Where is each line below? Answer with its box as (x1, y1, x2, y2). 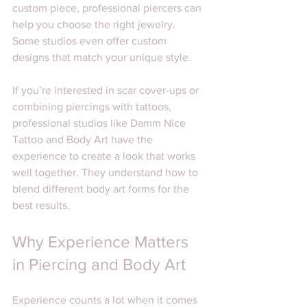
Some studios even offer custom (12, 35, 169, 47)
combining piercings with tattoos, (12, 101, 174, 113)
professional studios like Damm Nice (12, 117, 188, 130)
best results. (12, 199, 70, 212)
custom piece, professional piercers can (12, 2, 204, 14)
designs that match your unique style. (12, 51, 191, 64)
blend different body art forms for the (12, 183, 192, 195)
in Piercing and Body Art (12, 255, 186, 274)
